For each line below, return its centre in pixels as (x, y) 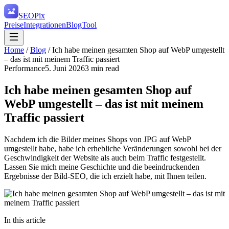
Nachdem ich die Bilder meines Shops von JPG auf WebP (97, 139)
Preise (14, 25)
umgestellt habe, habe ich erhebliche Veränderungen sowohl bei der (113, 148)
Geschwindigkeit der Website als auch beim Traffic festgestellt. (105, 157)
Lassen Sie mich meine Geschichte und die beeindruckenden (102, 167)
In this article (25, 220)
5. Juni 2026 (65, 68)
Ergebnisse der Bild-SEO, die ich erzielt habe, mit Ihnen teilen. (105, 176)
